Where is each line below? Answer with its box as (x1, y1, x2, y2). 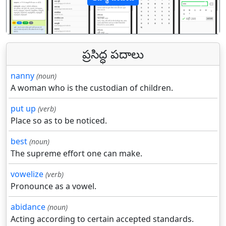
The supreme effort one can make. (11, 148, 142, 159)
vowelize (11, 168, 43, 180)
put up (11, 103, 36, 115)
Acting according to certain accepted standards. (11, 213, 194, 225)
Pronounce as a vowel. (11, 181, 96, 192)
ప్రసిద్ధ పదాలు (82, 46, 144, 63)
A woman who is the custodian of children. (11, 82, 173, 94)
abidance (11, 201, 45, 213)
